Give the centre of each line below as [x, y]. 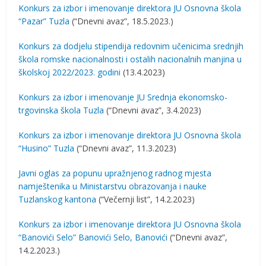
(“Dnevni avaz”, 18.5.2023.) [122, 21]
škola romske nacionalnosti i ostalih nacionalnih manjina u [130, 59]
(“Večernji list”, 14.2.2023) [146, 199]
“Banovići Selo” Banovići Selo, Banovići [93, 237]
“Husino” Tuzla [47, 148]
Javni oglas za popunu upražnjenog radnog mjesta [115, 173]
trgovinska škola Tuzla [61, 110]
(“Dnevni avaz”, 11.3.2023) [126, 148]
